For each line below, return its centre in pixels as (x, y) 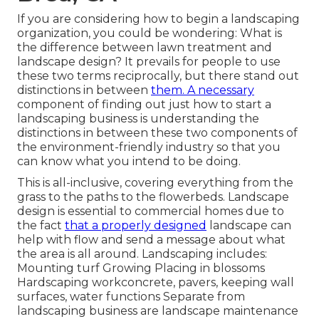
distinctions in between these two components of (157, 133)
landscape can (249, 226)
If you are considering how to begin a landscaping (158, 19)
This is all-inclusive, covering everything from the (155, 183)
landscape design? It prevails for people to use (149, 62)
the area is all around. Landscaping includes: (142, 254)
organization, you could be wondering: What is (150, 33)
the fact (41, 226)
